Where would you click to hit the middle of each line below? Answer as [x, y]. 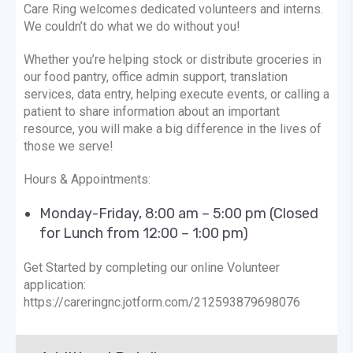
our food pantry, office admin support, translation [156, 77]
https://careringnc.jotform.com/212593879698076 [163, 303]
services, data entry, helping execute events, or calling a [176, 95]
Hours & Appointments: [87, 180]
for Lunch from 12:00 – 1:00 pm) [144, 234]
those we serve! [69, 147]
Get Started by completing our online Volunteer [152, 268]
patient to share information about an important [152, 112]
